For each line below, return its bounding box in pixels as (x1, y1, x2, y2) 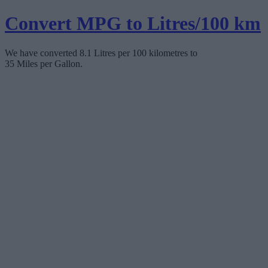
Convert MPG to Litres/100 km (5, 13, 261, 35)
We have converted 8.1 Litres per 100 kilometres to (5, 47, 197, 58)
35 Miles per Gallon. (5, 58, 83, 69)
